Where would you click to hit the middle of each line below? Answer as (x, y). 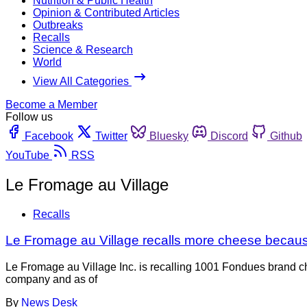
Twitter (111, 136)
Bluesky (169, 136)
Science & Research (83, 49)
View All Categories (82, 81)
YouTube (27, 155)
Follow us (29, 116)
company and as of (51, 280)
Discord (229, 136)
